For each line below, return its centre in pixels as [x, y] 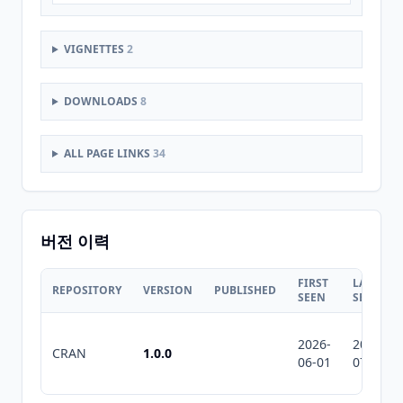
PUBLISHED [245, 290]
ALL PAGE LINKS [108, 153]
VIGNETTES [95, 49]
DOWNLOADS [102, 101]
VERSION [168, 290]
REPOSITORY [87, 290]
